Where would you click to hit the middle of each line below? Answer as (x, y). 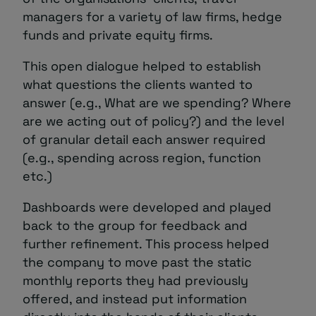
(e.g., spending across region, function (142, 157)
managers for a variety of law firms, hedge (152, 16)
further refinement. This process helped (146, 243)
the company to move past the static (137, 262)
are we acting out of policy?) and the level (153, 121)
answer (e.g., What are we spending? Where (157, 102)
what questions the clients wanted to (138, 84)
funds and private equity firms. (118, 35)
